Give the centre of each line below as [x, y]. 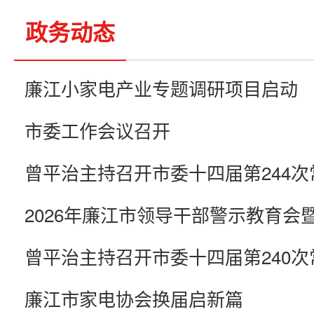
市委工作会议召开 [97, 130]
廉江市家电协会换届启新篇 [134, 298]
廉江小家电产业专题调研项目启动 [161, 88]
